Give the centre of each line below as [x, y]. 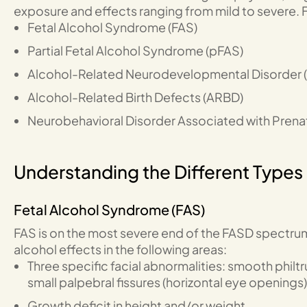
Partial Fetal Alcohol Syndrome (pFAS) [135, 50]
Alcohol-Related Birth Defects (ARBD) [135, 97]
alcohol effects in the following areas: [120, 249]
